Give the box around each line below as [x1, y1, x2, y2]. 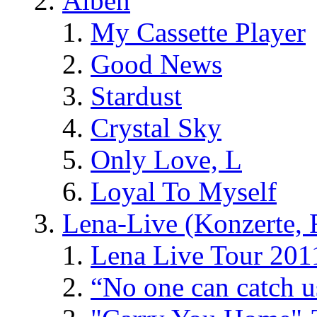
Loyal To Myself [91, 175, 277, 207]
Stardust [91, 80, 182, 111]
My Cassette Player [91, 16, 306, 47]
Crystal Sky [91, 112, 221, 143]
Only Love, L [91, 144, 242, 175]
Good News [91, 48, 222, 79]
